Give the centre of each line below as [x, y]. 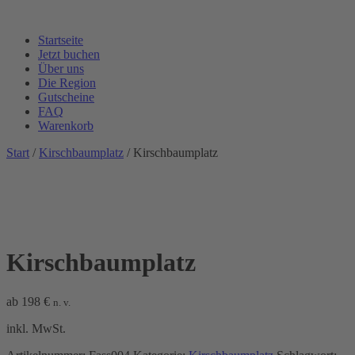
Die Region [67, 83]
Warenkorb [66, 126]
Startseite [61, 40]
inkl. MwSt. [36, 328]
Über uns [61, 69]
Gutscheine [66, 97]
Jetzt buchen [69, 54]
